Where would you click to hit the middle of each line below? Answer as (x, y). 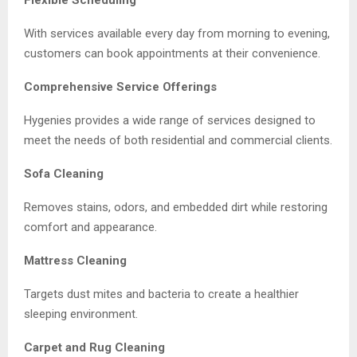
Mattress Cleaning (75, 260)
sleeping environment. (81, 314)
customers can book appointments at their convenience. (172, 53)
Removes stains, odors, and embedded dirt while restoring (176, 207)
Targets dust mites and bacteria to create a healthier (161, 294)
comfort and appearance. (90, 227)
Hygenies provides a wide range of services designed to (170, 120)
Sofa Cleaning (64, 173)
